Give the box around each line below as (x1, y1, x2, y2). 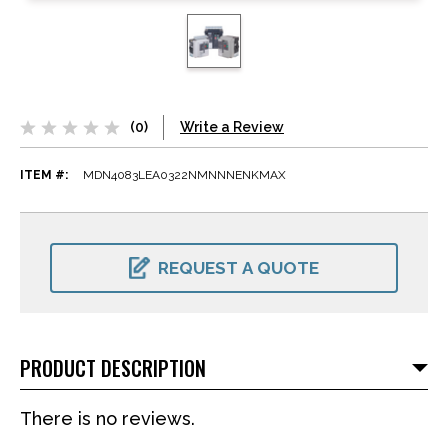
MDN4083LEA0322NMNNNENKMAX (83, 168, 286, 183)
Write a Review (180, 119, 284, 136)
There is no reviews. (20, 408, 195, 430)
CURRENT (50, 233, 111, 248)
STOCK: (50, 247, 97, 262)
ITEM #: (20, 168, 68, 183)
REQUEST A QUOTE (158, 258, 319, 279)
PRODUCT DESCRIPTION (20, 353, 206, 384)
